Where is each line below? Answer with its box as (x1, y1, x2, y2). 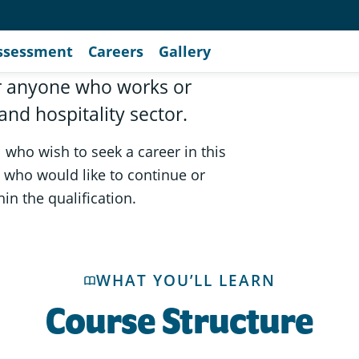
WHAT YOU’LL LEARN (96, 269, 276, 292)
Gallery (159, 41, 212, 61)
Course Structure (46, 299, 313, 343)
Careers (88, 41, 144, 61)
